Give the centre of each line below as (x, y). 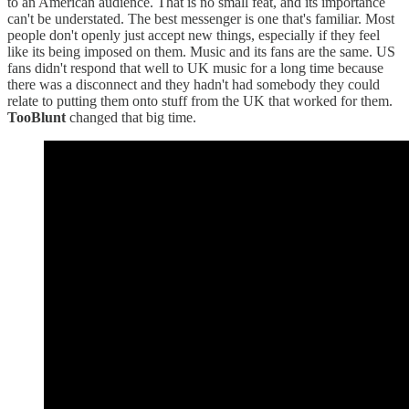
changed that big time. (131, 118)
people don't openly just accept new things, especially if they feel (194, 36)
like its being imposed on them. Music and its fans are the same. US (201, 52)
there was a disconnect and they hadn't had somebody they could (194, 85)
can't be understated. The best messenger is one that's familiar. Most (201, 19)
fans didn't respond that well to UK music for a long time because (195, 68)
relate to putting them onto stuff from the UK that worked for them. (200, 101)
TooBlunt (37, 118)
